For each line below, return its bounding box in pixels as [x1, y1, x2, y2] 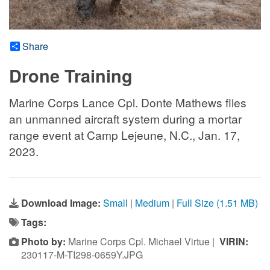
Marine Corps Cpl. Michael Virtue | [66, 234, 219, 249]
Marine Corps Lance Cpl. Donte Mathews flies [9, 94, 246, 111]
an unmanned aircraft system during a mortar [9, 110, 242, 127]
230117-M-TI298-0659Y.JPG [21, 248, 143, 262]
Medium [135, 196, 169, 210]
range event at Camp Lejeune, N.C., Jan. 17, [9, 127, 240, 143]
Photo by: [21, 234, 66, 249]
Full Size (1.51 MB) [177, 196, 258, 210]
